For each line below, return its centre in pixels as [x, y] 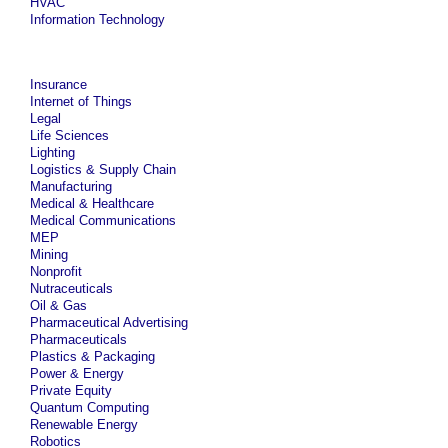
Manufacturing [71, 186]
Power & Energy [77, 373]
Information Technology [97, 19]
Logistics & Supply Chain [103, 169]
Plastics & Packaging [92, 356]
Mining [49, 254]
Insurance [58, 84]
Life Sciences [69, 135]
